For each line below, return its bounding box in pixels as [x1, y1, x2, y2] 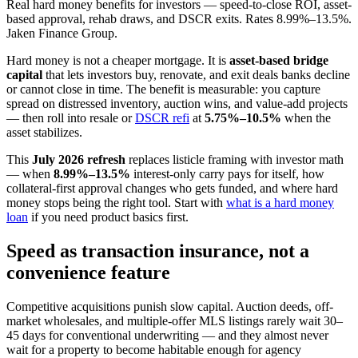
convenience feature [6, 261, 170, 283]
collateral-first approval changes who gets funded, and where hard [6, 181, 338, 195]
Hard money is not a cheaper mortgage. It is [6, 53, 229, 67]
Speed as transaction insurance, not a [6, 240, 309, 261]
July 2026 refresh [32, 152, 125, 166]
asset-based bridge [229, 53, 328, 67]
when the [281, 110, 331, 125]
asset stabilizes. [6, 125, 82, 139]
